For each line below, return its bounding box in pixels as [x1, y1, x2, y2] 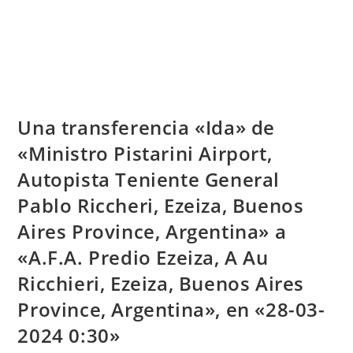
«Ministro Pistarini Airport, [17, 140, 273, 167]
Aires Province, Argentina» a [17, 218, 287, 245]
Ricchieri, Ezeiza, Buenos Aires [17, 270, 305, 297]
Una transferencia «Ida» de [17, 114, 276, 141]
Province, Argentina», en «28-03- [17, 296, 325, 323]
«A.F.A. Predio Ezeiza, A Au [17, 244, 269, 271]
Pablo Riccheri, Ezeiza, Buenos [17, 192, 304, 219]
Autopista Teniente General [17, 166, 281, 193]
